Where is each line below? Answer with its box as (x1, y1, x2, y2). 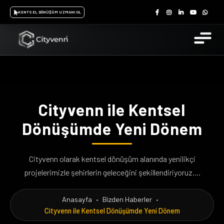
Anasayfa (61, 195, 92, 203)
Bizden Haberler (102, 195, 152, 203)
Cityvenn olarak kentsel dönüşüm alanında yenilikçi (28, 154, 195, 163)
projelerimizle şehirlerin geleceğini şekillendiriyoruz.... (23, 167, 200, 177)
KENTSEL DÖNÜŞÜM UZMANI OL (18, 9, 81, 14)
